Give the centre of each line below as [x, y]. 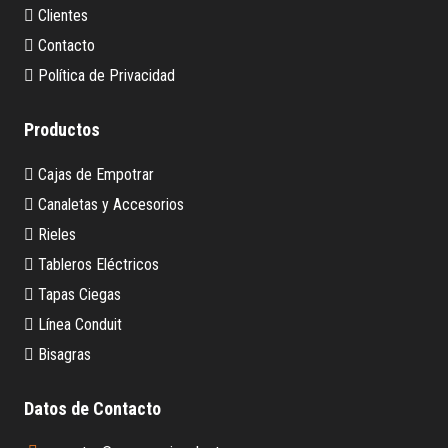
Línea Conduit [78, 324]
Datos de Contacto [92, 408]
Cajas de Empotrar [94, 174]
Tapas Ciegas [77, 294]
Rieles [55, 234]
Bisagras [62, 354]
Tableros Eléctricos [96, 264]
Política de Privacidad [104, 75]
